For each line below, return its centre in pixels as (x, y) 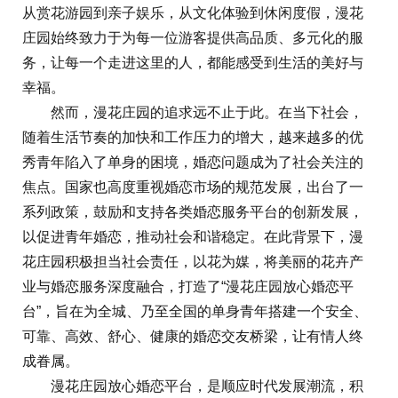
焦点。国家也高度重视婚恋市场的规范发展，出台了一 (193, 187)
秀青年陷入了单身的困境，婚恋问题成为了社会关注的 (193, 163)
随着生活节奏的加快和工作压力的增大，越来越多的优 (193, 138)
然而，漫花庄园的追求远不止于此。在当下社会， (193, 113)
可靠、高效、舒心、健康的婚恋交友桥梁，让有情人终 (193, 337)
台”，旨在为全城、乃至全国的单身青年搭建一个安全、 (195, 312)
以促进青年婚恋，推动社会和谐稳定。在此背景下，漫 (193, 237)
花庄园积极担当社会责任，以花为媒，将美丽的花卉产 (193, 262)
